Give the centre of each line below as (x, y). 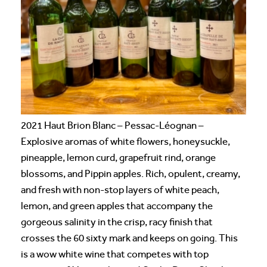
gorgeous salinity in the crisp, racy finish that (117, 222)
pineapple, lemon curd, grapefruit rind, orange (118, 158)
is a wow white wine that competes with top (115, 254)
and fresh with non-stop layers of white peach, (120, 190)
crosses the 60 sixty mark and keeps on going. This (129, 238)
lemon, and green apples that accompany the (117, 206)
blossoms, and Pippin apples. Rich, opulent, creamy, (131, 174)
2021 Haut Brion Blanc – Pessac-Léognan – (112, 126)
